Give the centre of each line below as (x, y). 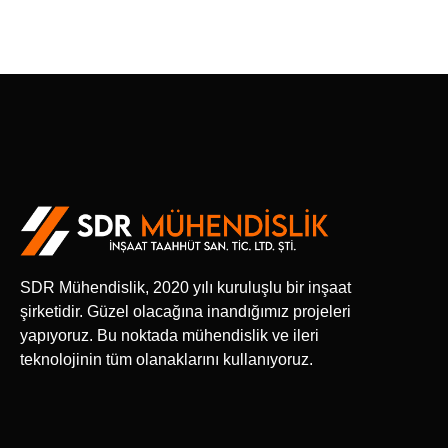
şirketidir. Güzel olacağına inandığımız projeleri (185, 311)
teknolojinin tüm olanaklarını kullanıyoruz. (166, 359)
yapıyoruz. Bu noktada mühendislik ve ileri (169, 335)
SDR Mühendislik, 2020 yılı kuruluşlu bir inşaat (185, 287)
